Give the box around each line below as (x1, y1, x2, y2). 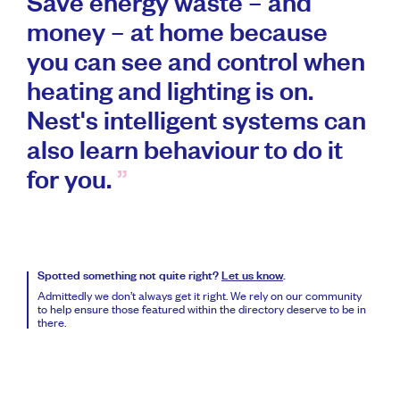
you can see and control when (27, 54, 365, 80)
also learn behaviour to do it (27, 142, 343, 169)
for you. (27, 171, 117, 198)
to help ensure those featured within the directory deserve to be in (37, 300, 366, 317)
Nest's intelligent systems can (27, 112, 366, 139)
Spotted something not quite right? (37, 271, 221, 284)
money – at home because (27, 24, 328, 51)
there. (37, 313, 66, 330)
